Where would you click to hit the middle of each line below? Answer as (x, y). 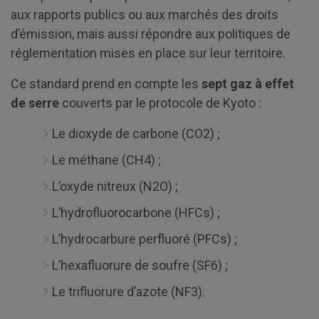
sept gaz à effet (248, 83)
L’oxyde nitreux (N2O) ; (115, 186)
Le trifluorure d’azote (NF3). (129, 291)
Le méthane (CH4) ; (106, 159)
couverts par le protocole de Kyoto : (160, 103)
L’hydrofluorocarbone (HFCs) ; (136, 212)
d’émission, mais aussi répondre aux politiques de (151, 33)
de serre (35, 103)
